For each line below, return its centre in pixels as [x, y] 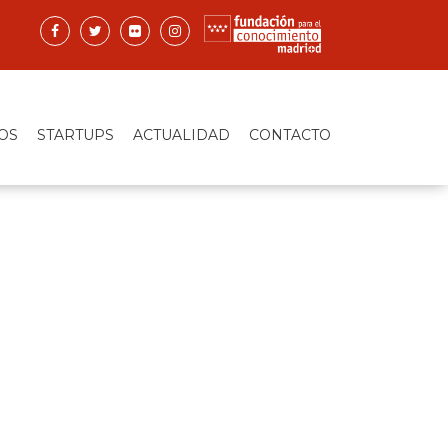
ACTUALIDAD [181, 135]
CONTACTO [290, 135]
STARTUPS [75, 135]
